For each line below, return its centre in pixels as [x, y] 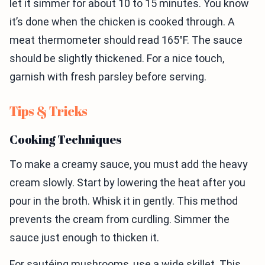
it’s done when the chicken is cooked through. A [122, 22]
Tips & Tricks [49, 111]
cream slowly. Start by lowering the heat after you [127, 183]
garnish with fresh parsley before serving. [108, 77]
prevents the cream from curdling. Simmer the [119, 219]
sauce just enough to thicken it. [84, 238]
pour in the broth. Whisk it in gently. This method [124, 201]
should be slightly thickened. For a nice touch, [117, 59]
